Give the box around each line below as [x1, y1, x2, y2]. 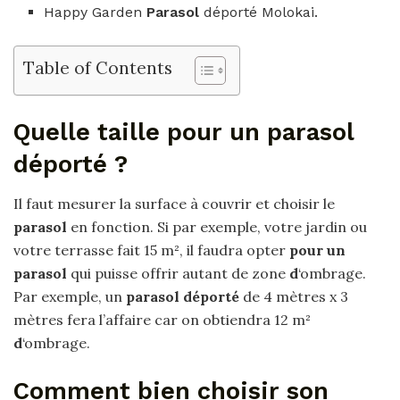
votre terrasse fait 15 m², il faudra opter [13, 241, 289, 260]
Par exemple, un [13, 287, 126, 306]
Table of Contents [23, 56, 172, 79]
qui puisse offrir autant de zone [67, 264, 289, 283]
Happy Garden [44, 4, 147, 21]
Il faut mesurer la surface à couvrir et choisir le [13, 195, 335, 213]
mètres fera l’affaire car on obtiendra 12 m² [13, 311, 311, 329]
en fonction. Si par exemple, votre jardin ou [67, 218, 367, 237]
